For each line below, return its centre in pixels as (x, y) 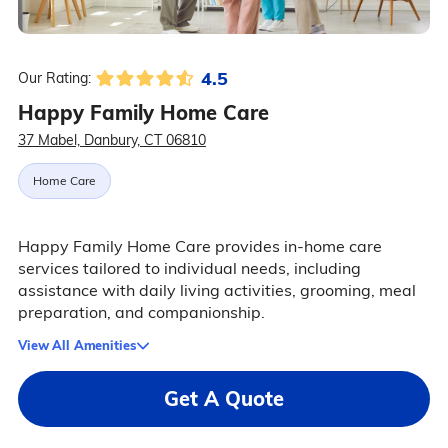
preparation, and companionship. (141, 312)
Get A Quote (224, 399)
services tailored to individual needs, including (189, 268)
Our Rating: (54, 78)
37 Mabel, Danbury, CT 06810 (111, 140)
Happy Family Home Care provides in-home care (199, 246)
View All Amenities (76, 345)
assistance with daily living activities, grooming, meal (216, 290)
